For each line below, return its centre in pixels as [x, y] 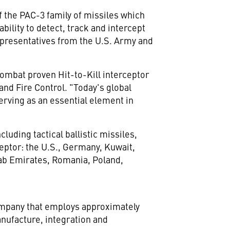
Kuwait [119, 147]
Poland [107, 159]
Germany [81, 147]
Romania [70, 159]
